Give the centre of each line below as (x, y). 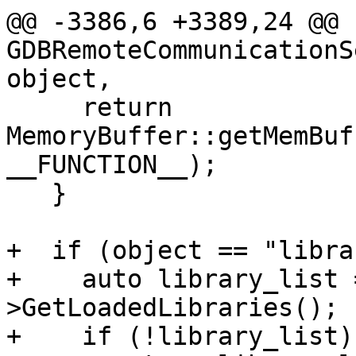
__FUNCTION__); (112, 165)
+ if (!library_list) (180, 337)
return (44, 108)
